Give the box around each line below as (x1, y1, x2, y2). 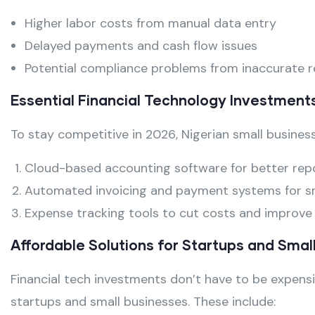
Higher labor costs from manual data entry (25, 15, 276, 32)
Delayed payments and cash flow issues (25, 37, 257, 55)
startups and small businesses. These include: (11, 293, 276, 311)
